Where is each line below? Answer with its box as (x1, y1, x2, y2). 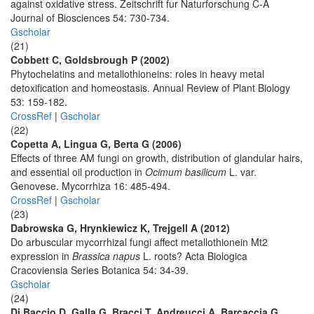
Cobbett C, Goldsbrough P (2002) (11, 53, 170, 67)
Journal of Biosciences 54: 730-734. (11, 11, 170, 25)
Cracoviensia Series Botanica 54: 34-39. (11, 263, 189, 277)
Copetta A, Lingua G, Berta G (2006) (11, 137, 182, 151)
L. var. (226, 165, 257, 179)
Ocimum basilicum (145, 165, 226, 179)
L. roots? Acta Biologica (140, 249, 247, 263)
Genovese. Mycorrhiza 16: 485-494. (11, 179, 170, 193)
